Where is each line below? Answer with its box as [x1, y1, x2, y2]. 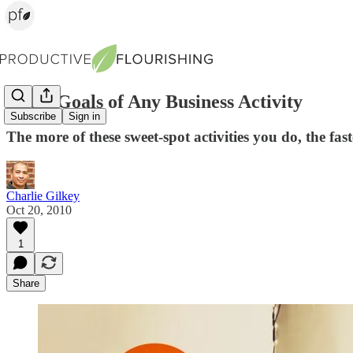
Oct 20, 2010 [6, 203, 72, 217]
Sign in [69, 110, 100, 123]
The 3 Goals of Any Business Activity [6, 91, 303, 112]
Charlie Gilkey [6, 188, 80, 203]
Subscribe [10, 110, 56, 123]
